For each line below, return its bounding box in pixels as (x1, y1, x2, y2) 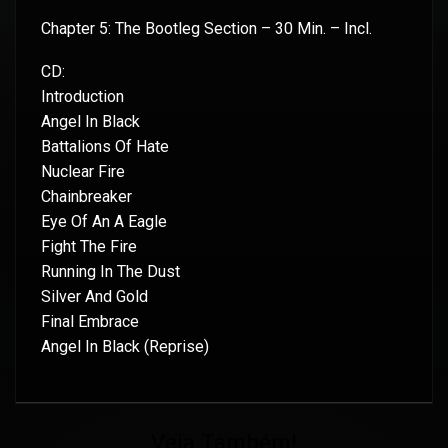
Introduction (41, 87, 124, 107)
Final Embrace (41, 312, 139, 332)
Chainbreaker (41, 187, 132, 207)
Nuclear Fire (41, 162, 125, 182)
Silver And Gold (41, 287, 148, 307)
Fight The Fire (41, 237, 137, 257)
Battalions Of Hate (41, 137, 169, 157)
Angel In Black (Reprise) (41, 337, 209, 357)
